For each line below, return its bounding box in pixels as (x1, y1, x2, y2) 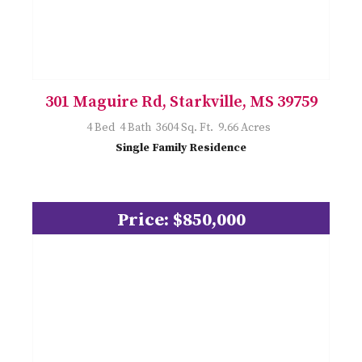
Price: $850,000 (116, 209, 246, 232)
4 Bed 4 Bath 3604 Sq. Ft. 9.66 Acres (86, 120, 276, 136)
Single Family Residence (116, 141, 246, 156)
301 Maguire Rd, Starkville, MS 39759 (44, 92, 318, 113)
